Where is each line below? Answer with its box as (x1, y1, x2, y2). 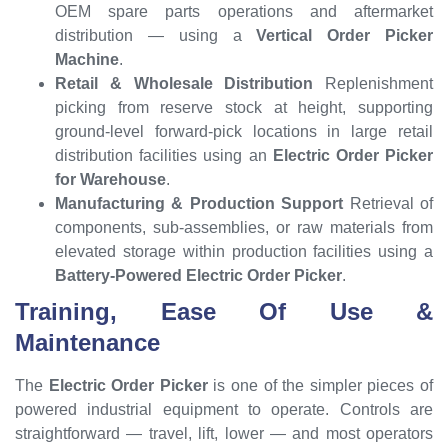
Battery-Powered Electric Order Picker (55, 266, 342, 284)
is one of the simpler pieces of (207, 376, 434, 394)
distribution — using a (55, 26, 257, 44)
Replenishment (313, 74, 433, 92)
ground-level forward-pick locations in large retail (55, 122, 433, 140)
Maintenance (15, 328, 160, 356)
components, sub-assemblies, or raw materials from (55, 218, 433, 236)
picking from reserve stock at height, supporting (55, 98, 433, 116)
